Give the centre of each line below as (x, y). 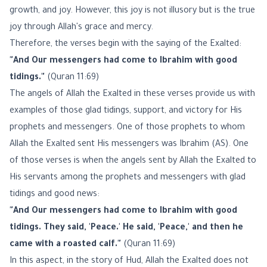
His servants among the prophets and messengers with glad (128, 178)
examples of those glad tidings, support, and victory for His (126, 111)
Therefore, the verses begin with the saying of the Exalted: (125, 45)
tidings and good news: (55, 195)
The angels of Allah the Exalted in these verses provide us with (132, 95)
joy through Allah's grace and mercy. (81, 28)
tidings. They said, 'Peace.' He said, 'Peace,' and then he (126, 228)
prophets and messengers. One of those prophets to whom (127, 128)
